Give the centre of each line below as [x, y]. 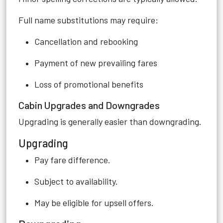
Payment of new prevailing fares [96, 63]
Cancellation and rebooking [86, 41]
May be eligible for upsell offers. [94, 203]
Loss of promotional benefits [89, 84]
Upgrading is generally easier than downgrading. [110, 121]
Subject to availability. [76, 181]
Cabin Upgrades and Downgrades [89, 105]
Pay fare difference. [72, 160]
